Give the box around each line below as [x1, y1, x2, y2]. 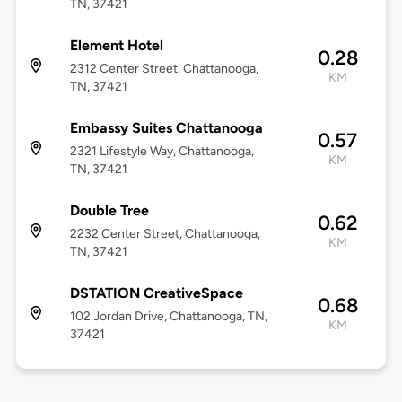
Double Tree [69, 202, 149, 220]
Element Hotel [69, 37, 163, 55]
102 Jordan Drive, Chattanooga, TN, [69, 309, 267, 325]
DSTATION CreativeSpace [69, 284, 243, 302]
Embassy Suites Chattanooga [69, 119, 263, 137]
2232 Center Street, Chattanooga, [69, 226, 260, 242]
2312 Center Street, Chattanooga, [69, 61, 258, 77]
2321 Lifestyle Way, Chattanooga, [69, 144, 254, 160]
